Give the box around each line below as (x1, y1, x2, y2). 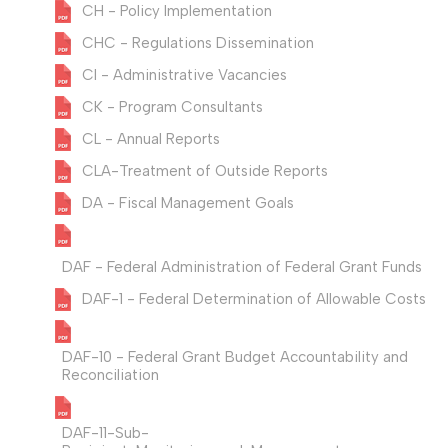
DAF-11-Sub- (62, 424, 149, 443)
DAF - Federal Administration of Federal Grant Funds (62, 258, 422, 277)
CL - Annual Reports (82, 130, 220, 149)
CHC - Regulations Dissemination (82, 34, 314, 53)
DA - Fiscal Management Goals (82, 194, 294, 213)
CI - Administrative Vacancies (82, 66, 287, 85)
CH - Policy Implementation (82, 2, 272, 21)
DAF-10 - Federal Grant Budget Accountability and (62, 348, 408, 367)
